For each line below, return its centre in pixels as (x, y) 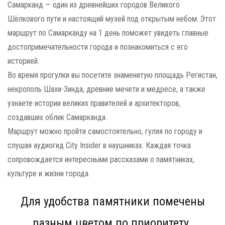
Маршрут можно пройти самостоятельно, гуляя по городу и (105, 131)
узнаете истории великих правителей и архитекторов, (94, 103)
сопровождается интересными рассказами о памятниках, (101, 159)
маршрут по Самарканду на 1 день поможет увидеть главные (108, 33)
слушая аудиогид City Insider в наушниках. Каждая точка (99, 145)
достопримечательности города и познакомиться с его (98, 47)
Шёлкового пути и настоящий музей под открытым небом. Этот (112, 19)
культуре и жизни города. (49, 174)
